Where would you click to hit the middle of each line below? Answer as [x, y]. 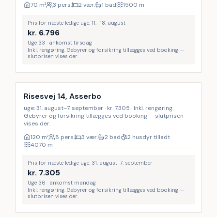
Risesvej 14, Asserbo [62, 96]
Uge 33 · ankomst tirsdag [60, 43]
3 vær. [90, 137]
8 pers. [65, 137]
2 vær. [87, 5]
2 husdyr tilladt [149, 137]
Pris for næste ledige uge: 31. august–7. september [90, 163]
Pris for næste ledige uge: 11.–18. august [77, 23]
